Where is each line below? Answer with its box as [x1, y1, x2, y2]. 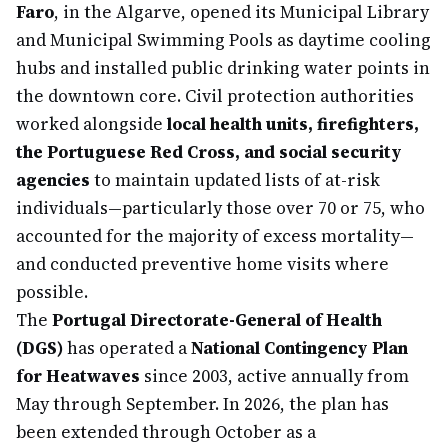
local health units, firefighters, [167, 112, 419, 136]
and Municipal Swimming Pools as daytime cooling [16, 28, 431, 52]
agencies [16, 168, 90, 192]
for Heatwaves [16, 364, 140, 388]
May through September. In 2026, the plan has [16, 392, 389, 416]
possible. [16, 280, 88, 304]
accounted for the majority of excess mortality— [16, 224, 414, 248]
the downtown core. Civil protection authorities [16, 84, 414, 108]
